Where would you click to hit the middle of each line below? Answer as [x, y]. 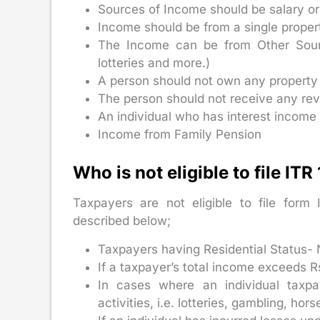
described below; [122, 221]
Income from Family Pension [180, 134]
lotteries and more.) [154, 62]
